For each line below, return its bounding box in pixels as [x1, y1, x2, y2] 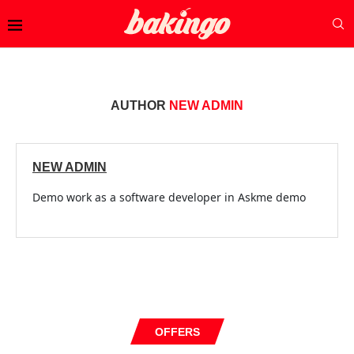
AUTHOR [111, 99, 169, 112]
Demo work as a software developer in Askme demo [32, 190, 306, 205]
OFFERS [154, 326, 200, 338]
